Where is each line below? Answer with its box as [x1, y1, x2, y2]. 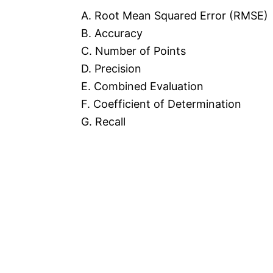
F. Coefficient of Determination [81, 97, 241, 111]
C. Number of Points [81, 44, 186, 58]
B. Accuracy [81, 27, 143, 40]
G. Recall [81, 115, 126, 129]
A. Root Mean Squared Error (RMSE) [81, 9, 268, 23]
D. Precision [81, 62, 141, 76]
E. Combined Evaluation [81, 80, 204, 93]
